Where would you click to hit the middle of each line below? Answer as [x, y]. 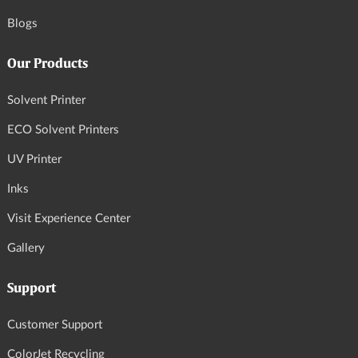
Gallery [26, 249]
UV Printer [34, 160]
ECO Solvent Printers [63, 130]
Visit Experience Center [69, 219]
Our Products [48, 64]
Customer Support [55, 325]
